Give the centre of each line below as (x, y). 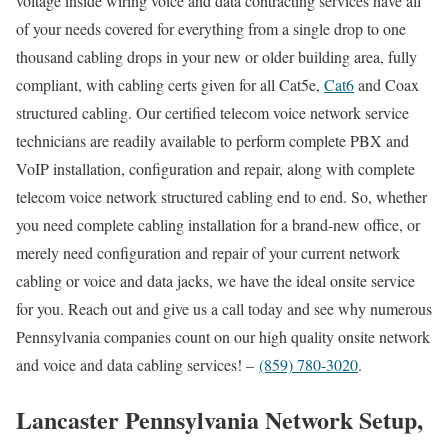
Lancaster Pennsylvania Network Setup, (219, 419)
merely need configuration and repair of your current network (208, 252)
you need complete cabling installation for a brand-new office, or (218, 224)
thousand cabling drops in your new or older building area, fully (216, 56)
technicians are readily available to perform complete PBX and (212, 140)
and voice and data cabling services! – (137, 364)
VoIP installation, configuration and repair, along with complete (215, 168)
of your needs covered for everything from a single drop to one (211, 28)
